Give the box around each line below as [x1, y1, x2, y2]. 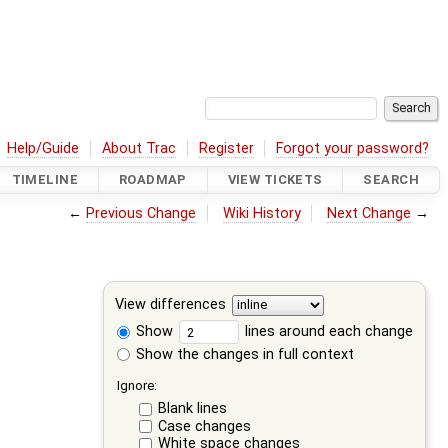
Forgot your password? [276, 139, 430, 157]
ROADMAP [118, 172, 187, 188]
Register [198, 139, 254, 157]
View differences [115, 296, 227, 314]
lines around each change [241, 322, 414, 340]
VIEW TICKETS [227, 172, 323, 188]
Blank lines [157, 400, 227, 418]
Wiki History [222, 204, 301, 222]
